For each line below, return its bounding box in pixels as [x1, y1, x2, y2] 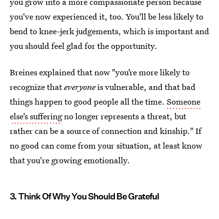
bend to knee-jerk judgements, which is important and [10, 25, 209, 37]
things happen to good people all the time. [10, 96, 167, 107]
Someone [167, 96, 200, 107]
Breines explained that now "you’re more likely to [10, 66, 190, 78]
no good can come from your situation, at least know [10, 140, 202, 151]
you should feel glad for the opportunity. [10, 40, 157, 51]
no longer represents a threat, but [62, 110, 186, 122]
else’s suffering [10, 110, 62, 122]
